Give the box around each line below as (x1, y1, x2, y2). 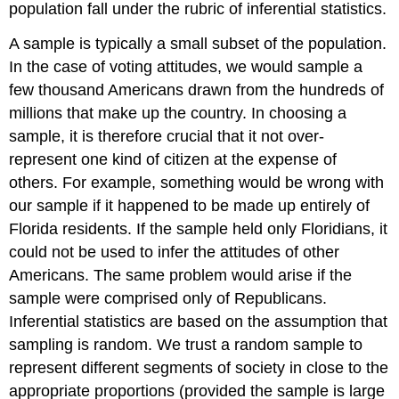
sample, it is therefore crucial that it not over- (9, 126, 325, 145)
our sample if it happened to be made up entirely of (9, 196, 370, 215)
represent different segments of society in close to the (9, 358, 389, 377)
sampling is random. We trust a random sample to (9, 335, 363, 354)
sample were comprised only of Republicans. (9, 289, 328, 307)
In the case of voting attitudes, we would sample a (9, 57, 363, 76)
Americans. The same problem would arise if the (9, 265, 353, 284)
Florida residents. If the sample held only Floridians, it (9, 219, 388, 238)
